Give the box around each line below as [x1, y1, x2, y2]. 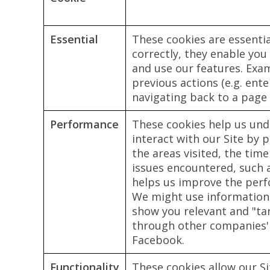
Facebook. [132, 233, 184, 247]
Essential [50, 32, 98, 46]
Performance [50, 117, 119, 131]
